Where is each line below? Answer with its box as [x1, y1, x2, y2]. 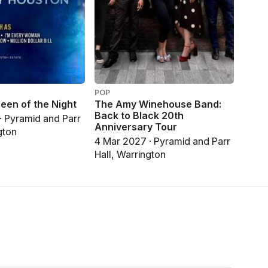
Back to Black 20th [94, 109, 184, 121]
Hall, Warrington [94, 148, 166, 161]
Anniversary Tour [94, 120, 177, 133]
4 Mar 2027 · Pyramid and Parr [94, 135, 230, 148]
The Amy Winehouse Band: [94, 98, 221, 110]
